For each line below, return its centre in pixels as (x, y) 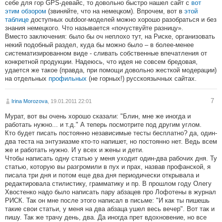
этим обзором (26, 11)
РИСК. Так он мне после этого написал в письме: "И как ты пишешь (107, 201)
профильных (69, 79)
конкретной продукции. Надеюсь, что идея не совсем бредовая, (101, 62)
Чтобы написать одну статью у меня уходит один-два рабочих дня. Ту (111, 159)
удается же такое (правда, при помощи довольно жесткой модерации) (111, 70)
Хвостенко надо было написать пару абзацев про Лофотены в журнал (111, 192)
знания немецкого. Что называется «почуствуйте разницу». (94, 28)
